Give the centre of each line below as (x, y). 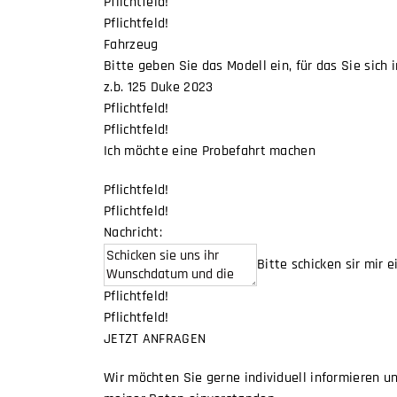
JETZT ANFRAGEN (155, 339)
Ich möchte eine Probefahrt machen (210, 151)
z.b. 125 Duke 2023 (159, 87)
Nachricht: (133, 232)
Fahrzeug (131, 44)
